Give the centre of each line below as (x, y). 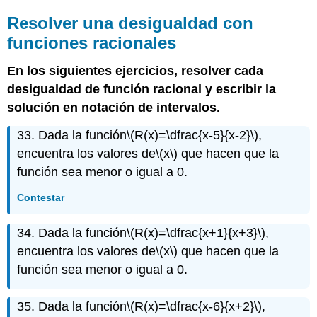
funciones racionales (92, 42)
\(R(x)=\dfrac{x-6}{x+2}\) (195, 307)
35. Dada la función (72, 307)
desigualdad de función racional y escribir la (142, 90)
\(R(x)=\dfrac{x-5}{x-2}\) (193, 136)
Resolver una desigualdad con (131, 23)
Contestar (41, 197)
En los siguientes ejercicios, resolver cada (136, 71)
